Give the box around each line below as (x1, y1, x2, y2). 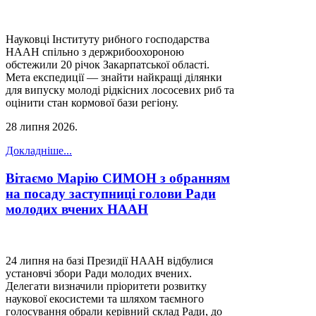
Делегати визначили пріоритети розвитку (6, 279, 207, 292)
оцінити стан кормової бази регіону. (6, 97, 178, 109)
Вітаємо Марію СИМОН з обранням (6, 171, 230, 186)
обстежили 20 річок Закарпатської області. (6, 59, 209, 71)
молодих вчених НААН (6, 202, 148, 217)
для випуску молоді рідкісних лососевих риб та (6, 84, 234, 97)
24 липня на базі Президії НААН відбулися (6, 254, 213, 267)
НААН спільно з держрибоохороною (6, 46, 184, 59)
